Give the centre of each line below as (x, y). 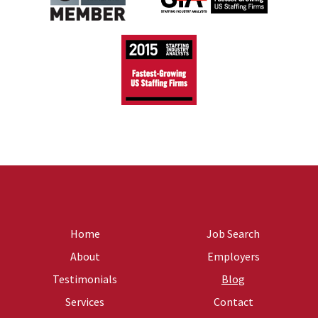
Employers (233, 256)
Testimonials (85, 279)
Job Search (233, 234)
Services (85, 302)
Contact (233, 302)
